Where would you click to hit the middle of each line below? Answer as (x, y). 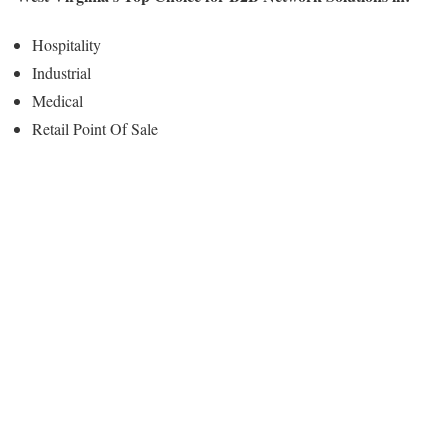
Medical (57, 100)
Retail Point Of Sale (95, 128)
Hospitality (66, 44)
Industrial (61, 72)
